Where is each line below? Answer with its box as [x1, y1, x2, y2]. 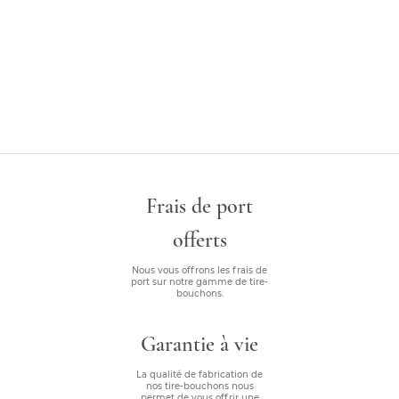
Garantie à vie [141, 331, 258, 357]
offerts [172, 227, 227, 253]
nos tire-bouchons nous [145, 380, 254, 392]
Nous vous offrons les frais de [132, 265, 267, 276]
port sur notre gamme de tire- [131, 276, 268, 288]
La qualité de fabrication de [136, 369, 263, 380]
